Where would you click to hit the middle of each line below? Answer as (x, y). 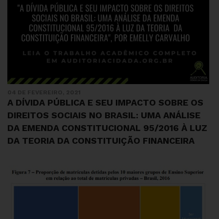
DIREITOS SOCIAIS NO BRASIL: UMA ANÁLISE (104, 115)
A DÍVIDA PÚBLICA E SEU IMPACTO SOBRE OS (105, 102)
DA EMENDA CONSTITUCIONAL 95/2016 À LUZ (107, 128)
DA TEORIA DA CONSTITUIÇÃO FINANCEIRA (101, 141)
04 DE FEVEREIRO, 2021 (44, 92)
